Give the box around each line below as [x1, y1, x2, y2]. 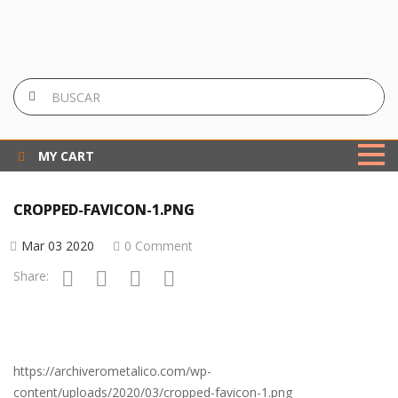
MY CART [38, 147, 94, 164]
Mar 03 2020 [21, 237, 94, 254]
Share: [13, 267, 49, 285]
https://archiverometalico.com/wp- [13, 362, 211, 379]
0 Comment [124, 237, 193, 254]
